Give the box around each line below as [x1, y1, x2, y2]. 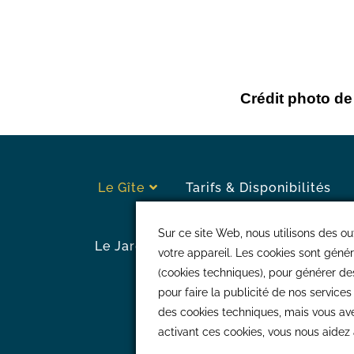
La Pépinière [173, 296, 256, 312]
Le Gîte [98, 179, 145, 195]
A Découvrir [179, 238, 258, 254]
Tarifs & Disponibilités [186, 179, 332, 195]
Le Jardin [94, 238, 156, 254]
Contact [281, 238, 335, 254]
